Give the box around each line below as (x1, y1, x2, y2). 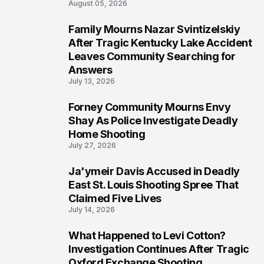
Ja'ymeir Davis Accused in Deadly (68, 165, 240, 177)
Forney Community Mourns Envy (68, 101, 231, 113)
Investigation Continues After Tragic (68, 243, 249, 255)
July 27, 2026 (68, 141, 116, 150)
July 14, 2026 (68, 205, 115, 214)
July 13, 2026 (68, 77, 115, 85)
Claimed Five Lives (68, 192, 161, 204)
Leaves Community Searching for (68, 50, 236, 62)
